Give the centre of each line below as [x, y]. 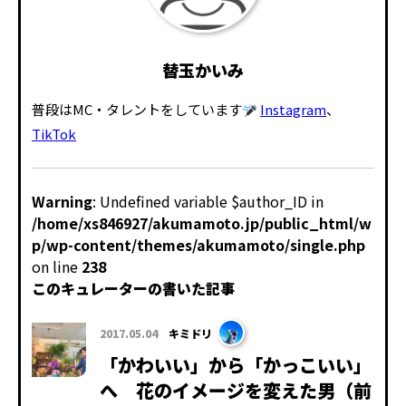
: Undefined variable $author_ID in [208, 202]
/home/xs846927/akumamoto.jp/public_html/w [202, 223]
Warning [62, 202]
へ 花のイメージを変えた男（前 [236, 391]
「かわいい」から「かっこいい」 [236, 365]
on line [57, 267]
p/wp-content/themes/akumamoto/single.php [198, 245]
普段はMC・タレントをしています [137, 110]
